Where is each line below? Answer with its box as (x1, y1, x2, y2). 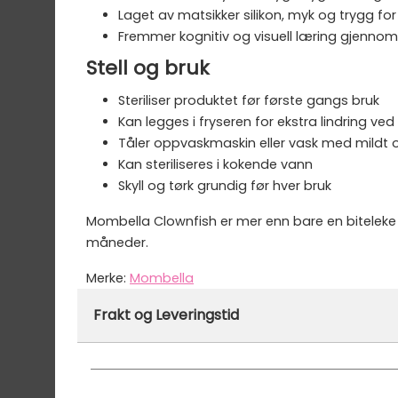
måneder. (86, 233, 148, 251)
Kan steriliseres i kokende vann (118, 155, 313, 173)
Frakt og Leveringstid (93, 304, 239, 325)
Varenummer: (86, 290, 178, 308)
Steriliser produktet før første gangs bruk (118, 91, 379, 109)
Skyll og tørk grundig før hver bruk (118, 176, 331, 195)
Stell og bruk (86, 53, 209, 82)
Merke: (86, 268, 130, 287)
